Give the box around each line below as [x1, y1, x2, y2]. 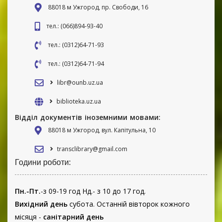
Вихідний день [15, 199, 67, 209]
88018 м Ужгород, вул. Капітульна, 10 [48, 126, 156, 135]
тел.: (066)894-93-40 [47, 22, 103, 31]
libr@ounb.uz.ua [57, 78, 103, 87]
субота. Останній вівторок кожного [67, 199, 190, 209]
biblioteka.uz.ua [56, 97, 101, 106]
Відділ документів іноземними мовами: [15, 112, 161, 122]
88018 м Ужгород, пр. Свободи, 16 [48, 3, 148, 12]
